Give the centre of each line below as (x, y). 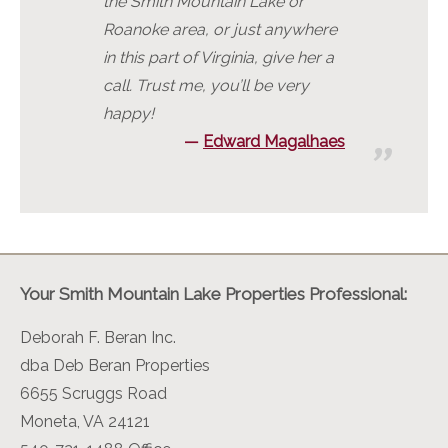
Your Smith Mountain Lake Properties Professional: (213, 294)
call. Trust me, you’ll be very (206, 86)
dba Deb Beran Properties (115, 366)
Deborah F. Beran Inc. (98, 338)
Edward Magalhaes (274, 142)
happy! (128, 114)
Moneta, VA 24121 (85, 422)
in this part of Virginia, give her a (218, 58)
